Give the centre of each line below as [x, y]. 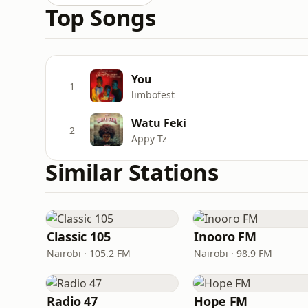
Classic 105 [79, 236]
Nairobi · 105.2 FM [89, 253]
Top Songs [101, 18]
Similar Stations [132, 172]
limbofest [153, 94]
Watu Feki [159, 123]
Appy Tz [149, 138]
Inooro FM [225, 236]
